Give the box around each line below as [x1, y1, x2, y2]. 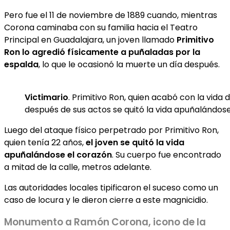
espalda [4, 59, 39, 71]
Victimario [25, 91, 68, 104]
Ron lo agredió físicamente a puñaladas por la [4, 46, 200, 59]
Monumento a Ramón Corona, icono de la [4, 215, 206, 229]
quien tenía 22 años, [4, 137, 86, 149]
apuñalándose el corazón [4, 149, 112, 161]
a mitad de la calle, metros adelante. [4, 161, 151, 174]
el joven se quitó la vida [86, 137, 184, 149]
